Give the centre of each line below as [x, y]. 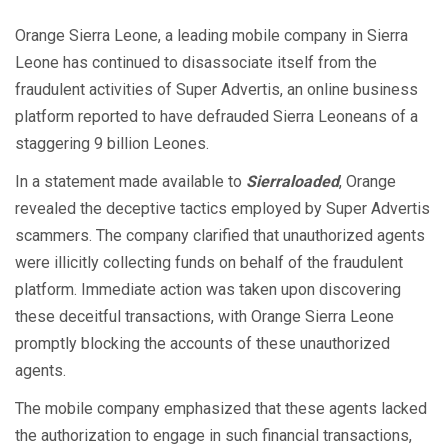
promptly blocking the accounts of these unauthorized [202, 343]
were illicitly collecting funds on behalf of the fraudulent [209, 262]
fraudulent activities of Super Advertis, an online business [216, 89]
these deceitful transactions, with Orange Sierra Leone [204, 316]
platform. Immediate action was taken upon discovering [208, 289]
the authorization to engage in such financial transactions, [213, 435]
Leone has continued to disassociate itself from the [196, 62]
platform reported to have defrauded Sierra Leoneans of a [216, 116]
